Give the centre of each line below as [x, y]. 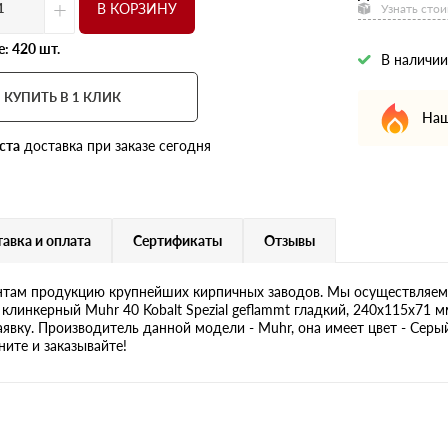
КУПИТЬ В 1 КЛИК [63, 96]
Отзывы [289, 240]
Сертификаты [177, 240]
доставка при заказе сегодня [116, 145]
